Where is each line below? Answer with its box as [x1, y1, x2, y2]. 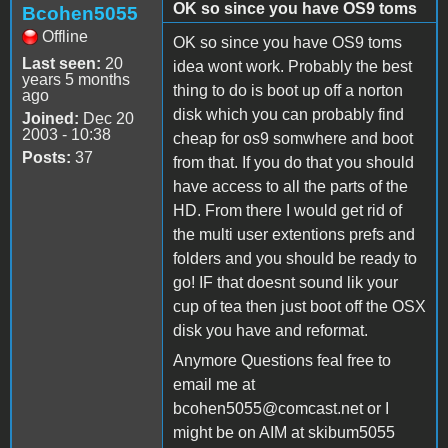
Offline [42, 27, 88, 45]
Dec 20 [79, 109, 134, 127]
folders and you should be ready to [173, 249, 417, 267]
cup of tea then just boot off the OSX [173, 297, 426, 315]
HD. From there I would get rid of [173, 201, 402, 219]
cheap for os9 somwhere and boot [173, 129, 413, 147]
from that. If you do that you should [173, 153, 414, 171]
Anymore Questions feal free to [173, 351, 391, 369]
